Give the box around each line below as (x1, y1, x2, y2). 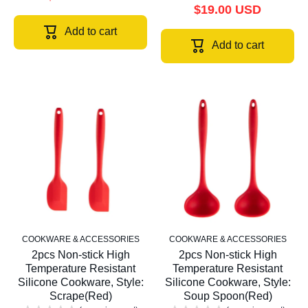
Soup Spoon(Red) (183, 290, 272, 302)
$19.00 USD (194, 3, 261, 17)
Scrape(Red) (49, 290, 112, 302)
